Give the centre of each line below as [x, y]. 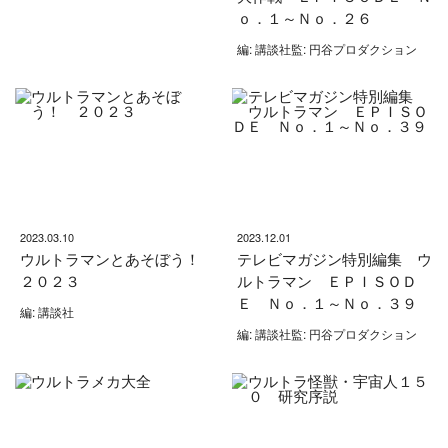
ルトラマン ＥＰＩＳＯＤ [326, 280]
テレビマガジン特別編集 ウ [334, 258]
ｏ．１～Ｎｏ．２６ [304, 17]
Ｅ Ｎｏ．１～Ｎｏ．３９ [326, 302]
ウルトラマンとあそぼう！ [118, 258]
